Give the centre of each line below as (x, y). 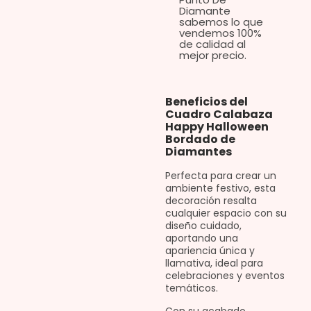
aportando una (201, 238)
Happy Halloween (217, 127)
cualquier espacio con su (226, 213)
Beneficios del (206, 102)
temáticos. (191, 288)
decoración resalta (211, 201)
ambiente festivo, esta (220, 188)
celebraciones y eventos (225, 276)
